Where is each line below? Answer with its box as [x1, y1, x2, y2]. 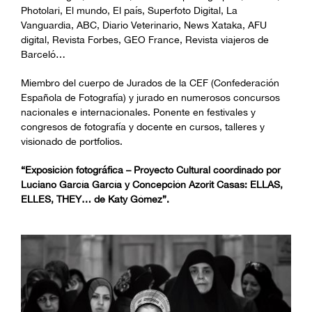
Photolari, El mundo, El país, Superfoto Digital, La [21, 5, 237, 16]
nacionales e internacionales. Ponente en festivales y [21, 107, 256, 118]
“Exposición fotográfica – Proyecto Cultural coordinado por [21, 164, 281, 175]
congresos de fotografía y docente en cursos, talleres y [21, 121, 265, 132]
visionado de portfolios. [21, 136, 123, 147]
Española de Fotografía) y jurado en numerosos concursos [21, 92, 280, 103]
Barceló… [21, 49, 65, 60]
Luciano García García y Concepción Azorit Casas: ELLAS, [21, 179, 283, 190]
